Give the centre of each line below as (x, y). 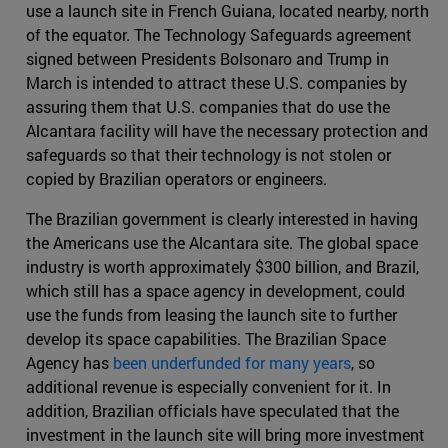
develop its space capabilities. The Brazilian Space (206, 339)
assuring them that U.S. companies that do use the (208, 107)
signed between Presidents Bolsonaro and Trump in (207, 59)
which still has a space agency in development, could (215, 291)
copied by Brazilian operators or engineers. (176, 179)
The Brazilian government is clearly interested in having (222, 219)
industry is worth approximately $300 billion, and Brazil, (222, 267)
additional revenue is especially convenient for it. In (208, 387)
